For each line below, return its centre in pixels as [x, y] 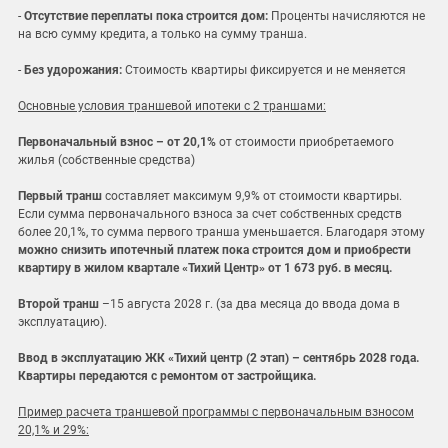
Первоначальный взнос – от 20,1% [117, 141]
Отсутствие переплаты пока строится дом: [146, 15]
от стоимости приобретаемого [305, 141]
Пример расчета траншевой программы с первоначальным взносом [216, 411]
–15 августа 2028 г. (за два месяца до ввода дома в [249, 303]
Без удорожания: [73, 69]
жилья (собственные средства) [106, 159]
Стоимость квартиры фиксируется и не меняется [264, 69]
